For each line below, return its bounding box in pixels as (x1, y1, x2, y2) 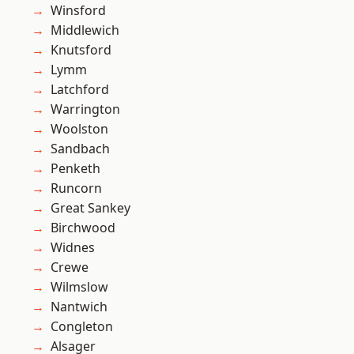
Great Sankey (51, 199, 130, 217)
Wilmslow (51, 278, 108, 296)
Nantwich (51, 298, 107, 316)
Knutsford (51, 41, 111, 59)
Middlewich (51, 21, 119, 40)
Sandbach (51, 140, 110, 158)
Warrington (51, 100, 120, 119)
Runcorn (51, 179, 102, 198)
